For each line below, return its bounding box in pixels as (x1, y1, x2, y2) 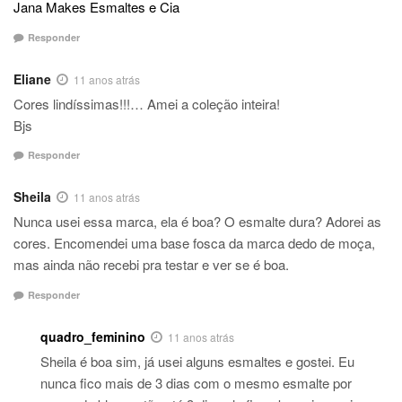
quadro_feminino (40, 327, 145, 345)
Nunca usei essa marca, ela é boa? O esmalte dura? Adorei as (13, 212, 381, 232)
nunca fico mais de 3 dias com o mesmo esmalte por (40, 372, 352, 392)
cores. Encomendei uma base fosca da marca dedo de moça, (13, 233, 375, 253)
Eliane (13, 69, 51, 88)
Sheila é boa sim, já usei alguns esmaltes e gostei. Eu (40, 351, 354, 371)
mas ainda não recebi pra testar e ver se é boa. (13, 255, 289, 275)
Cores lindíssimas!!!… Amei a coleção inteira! (13, 93, 280, 113)
